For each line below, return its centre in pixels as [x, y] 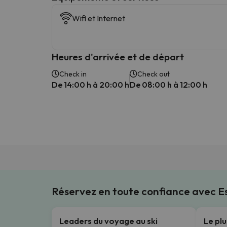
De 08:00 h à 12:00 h [168, 84]
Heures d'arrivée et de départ [118, 56]
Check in [73, 74]
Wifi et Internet [99, 18]
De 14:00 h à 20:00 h [90, 84]
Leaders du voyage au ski [108, 220]
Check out [154, 74]
